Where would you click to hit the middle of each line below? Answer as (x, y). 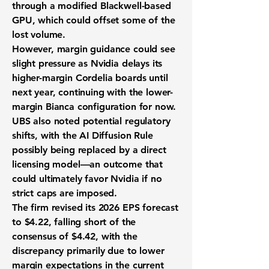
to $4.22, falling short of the (74, 222)
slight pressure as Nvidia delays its (87, 63)
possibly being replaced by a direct (89, 150)
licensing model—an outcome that (88, 164)
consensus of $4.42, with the (75, 236)
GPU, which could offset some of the (94, 20)
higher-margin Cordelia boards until (90, 78)
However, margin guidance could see (94, 49)
